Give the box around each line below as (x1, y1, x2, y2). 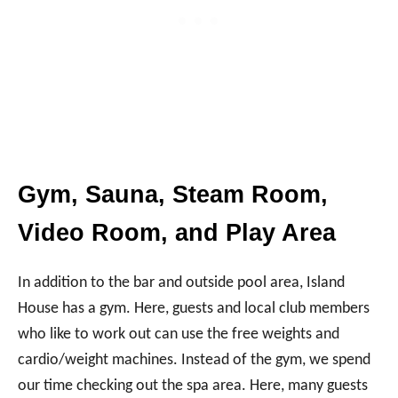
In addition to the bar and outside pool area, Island (18, 274, 345, 291)
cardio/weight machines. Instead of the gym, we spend (18, 351, 370, 369)
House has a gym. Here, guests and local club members (18, 299, 370, 317)
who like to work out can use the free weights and (18, 325, 339, 343)
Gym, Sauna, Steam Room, (18, 180, 328, 208)
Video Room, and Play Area (18, 219, 336, 246)
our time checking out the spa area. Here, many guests (18, 377, 368, 394)
